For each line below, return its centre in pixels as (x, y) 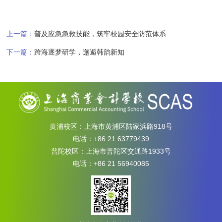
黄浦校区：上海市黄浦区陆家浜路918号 (111, 127)
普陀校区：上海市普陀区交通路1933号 (111, 151)
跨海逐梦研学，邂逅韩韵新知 (80, 52)
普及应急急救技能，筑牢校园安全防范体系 (100, 34)
